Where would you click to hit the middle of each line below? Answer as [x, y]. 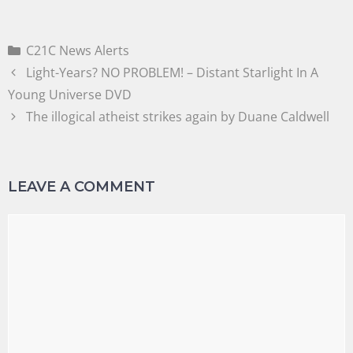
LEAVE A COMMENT [82, 186]
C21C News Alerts [77, 50]
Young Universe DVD [70, 94]
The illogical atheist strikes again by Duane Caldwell [177, 116]
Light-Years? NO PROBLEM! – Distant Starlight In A [172, 72]
